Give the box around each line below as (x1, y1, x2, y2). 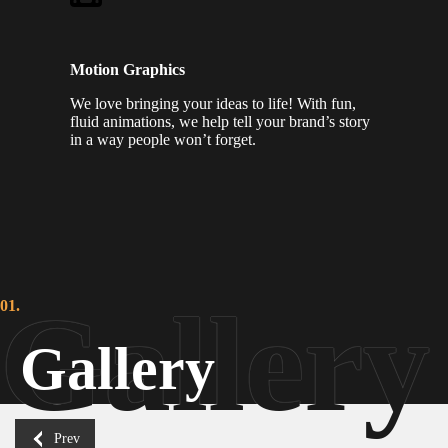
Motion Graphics (70, 61, 185, 78)
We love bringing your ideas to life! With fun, (70, 95, 356, 112)
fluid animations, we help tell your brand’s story (70, 113, 370, 130)
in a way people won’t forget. (70, 131, 256, 148)
